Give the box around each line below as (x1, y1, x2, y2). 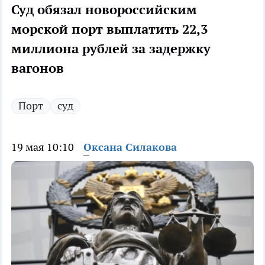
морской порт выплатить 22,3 (11, 21, 208, 38)
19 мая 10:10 (11, 140, 74, 154)
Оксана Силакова (83, 140, 177, 154)
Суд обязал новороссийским (11, 1, 197, 18)
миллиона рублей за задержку (11, 40, 211, 57)
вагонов (11, 60, 64, 77)
